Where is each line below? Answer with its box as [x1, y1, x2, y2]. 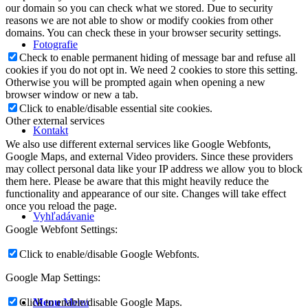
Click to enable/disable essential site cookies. [19, 102, 212, 115]
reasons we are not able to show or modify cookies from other [5, 14, 273, 27]
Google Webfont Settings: [5, 223, 118, 236]
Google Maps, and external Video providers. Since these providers [5, 151, 293, 163]
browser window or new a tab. [5, 89, 138, 101]
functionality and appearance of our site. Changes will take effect [5, 188, 286, 200]
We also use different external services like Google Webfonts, [5, 138, 271, 151]
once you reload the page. [5, 200, 117, 212]
